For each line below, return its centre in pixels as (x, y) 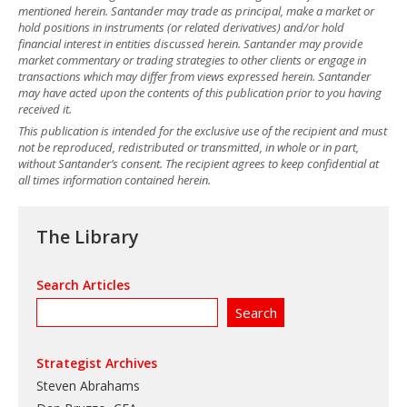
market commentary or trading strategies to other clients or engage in (192, 60)
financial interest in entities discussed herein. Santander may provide (190, 43)
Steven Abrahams (88, 386)
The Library (88, 237)
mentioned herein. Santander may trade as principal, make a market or (196, 10)
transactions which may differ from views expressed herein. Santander (194, 76)
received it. (45, 109)
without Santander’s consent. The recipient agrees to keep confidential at (199, 164)
